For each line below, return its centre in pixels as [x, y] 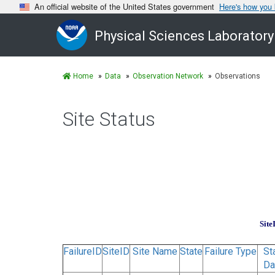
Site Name [155, 251]
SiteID [116, 251]
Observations [238, 76]
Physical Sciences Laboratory [184, 36]
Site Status [109, 119]
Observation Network [168, 76]
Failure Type [230, 251]
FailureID [83, 251]
